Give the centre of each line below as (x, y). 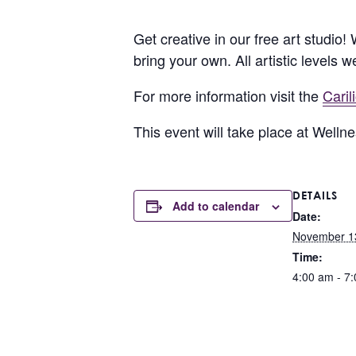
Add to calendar (216, 206)
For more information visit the (228, 95)
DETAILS (315, 195)
